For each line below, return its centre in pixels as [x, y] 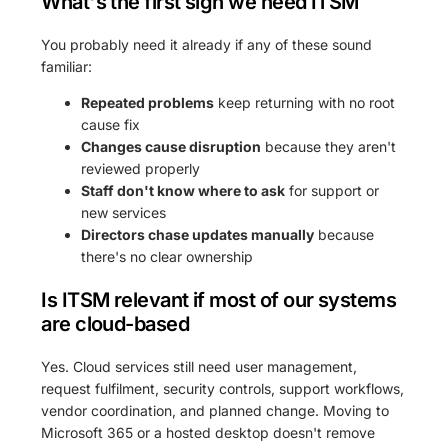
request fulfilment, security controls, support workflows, [223, 388]
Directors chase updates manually [198, 234]
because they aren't [329, 146]
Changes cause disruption [171, 146]
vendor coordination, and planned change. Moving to [215, 410]
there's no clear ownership [167, 256]
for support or [332, 190]
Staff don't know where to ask [183, 190]
